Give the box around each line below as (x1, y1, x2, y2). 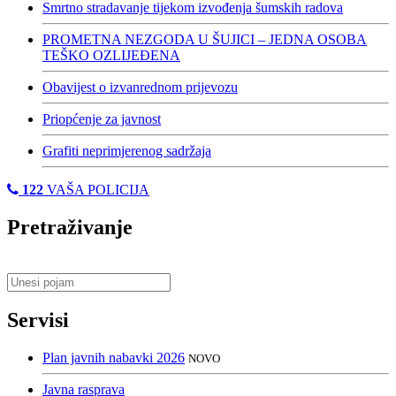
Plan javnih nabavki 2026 (42, 350, 185, 366)
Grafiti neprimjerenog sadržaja (42, 142, 211, 158)
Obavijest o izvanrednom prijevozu (42, 79, 238, 95)
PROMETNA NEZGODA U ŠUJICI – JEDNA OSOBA (42, 31, 367, 47)
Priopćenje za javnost (42, 110, 161, 126)
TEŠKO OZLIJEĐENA (42, 47, 180, 63)
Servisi (7, 308, 69, 332)
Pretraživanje (7, 215, 133, 239)
